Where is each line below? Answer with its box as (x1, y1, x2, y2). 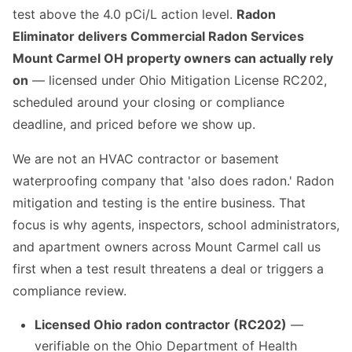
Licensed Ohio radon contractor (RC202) (35, 317, 287, 333)
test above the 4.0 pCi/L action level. (13, 6, 236, 23)
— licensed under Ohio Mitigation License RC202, (28, 72, 327, 89)
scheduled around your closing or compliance (13, 94, 284, 111)
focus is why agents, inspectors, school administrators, (13, 217, 339, 233)
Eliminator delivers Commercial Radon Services (13, 28, 304, 45)
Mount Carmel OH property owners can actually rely (13, 50, 333, 67)
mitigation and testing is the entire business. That (13, 195, 306, 211)
